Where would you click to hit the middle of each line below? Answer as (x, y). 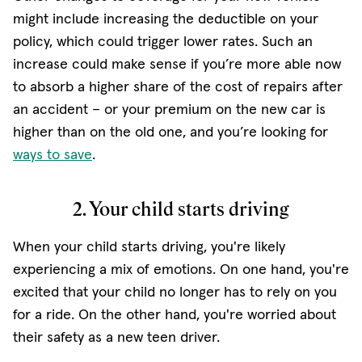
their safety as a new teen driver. (116, 337)
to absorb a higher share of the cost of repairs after (178, 86)
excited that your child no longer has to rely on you (175, 291)
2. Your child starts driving (181, 210)
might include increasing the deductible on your (166, 18)
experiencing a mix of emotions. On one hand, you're (181, 269)
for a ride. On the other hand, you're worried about (175, 314)
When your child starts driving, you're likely (149, 246)
